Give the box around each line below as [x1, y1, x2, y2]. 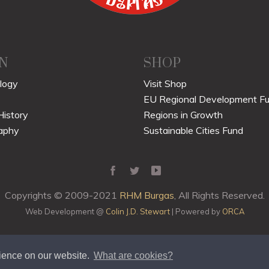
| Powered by [169, 206, 222, 216]
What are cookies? [93, 250, 173, 261]
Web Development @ [25, 206, 106, 216]
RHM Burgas [119, 189, 174, 201]
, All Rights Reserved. [174, 189, 265, 201]
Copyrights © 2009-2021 [4, 189, 119, 201]
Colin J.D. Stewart [105, 206, 170, 216]
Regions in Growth [144, 108, 223, 121]
